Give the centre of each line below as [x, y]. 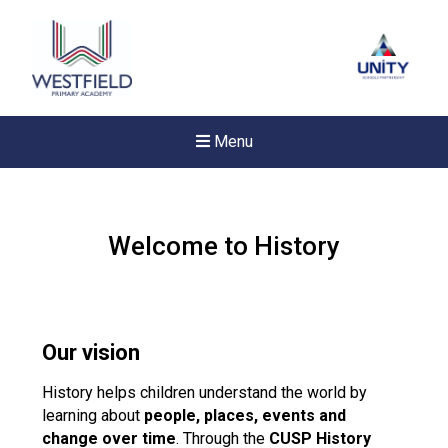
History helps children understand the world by [205, 392]
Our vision [91, 352]
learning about [93, 415]
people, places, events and [245, 415]
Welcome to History [224, 246]
